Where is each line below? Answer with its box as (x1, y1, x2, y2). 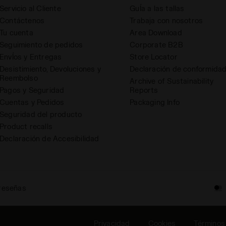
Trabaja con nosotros (130, 16, 203, 25)
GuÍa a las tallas (130, 4, 185, 13)
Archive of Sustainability (130, 77, 214, 86)
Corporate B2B (130, 40, 183, 49)
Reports (130, 86, 158, 95)
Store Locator (130, 52, 178, 62)
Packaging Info (130, 98, 180, 107)
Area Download (130, 28, 182, 37)
